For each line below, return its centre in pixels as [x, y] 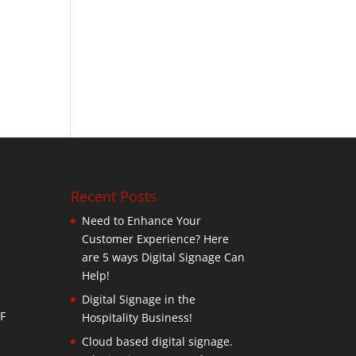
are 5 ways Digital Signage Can [164, 257]
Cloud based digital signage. [158, 341]
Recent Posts [114, 196]
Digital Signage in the [139, 299]
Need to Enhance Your [142, 220]
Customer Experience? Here [156, 238]
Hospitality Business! [137, 317]
